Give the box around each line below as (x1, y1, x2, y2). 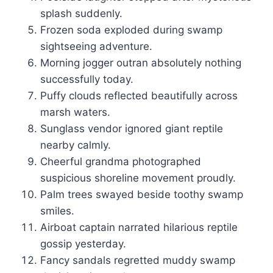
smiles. (40, 205, 74, 218)
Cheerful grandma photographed (40, 155, 201, 168)
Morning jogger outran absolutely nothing (40, 57, 241, 69)
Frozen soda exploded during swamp (40, 24, 222, 37)
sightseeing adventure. (40, 40, 152, 53)
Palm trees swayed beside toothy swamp (40, 188, 243, 201)
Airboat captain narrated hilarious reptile (40, 221, 238, 234)
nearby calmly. (40, 139, 111, 152)
